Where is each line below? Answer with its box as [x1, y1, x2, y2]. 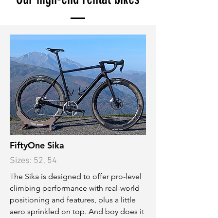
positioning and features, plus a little [10, 195, 136, 204]
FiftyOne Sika [10, 140, 64, 151]
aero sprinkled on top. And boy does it [10, 207, 144, 216]
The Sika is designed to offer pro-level [10, 172, 142, 181]
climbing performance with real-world [10, 183, 140, 193]
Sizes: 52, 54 [10, 156, 57, 166]
